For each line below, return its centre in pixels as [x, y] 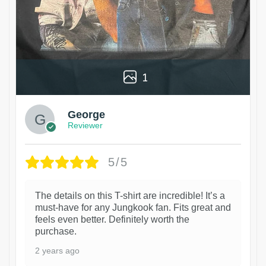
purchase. [56, 231]
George [86, 115]
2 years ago [57, 250]
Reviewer [85, 126]
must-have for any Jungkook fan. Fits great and [133, 207]
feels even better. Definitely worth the [112, 219]
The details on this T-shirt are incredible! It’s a [130, 195]
